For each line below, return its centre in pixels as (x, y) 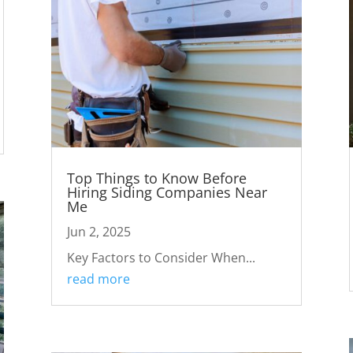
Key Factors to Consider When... (161, 257)
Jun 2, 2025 (98, 231)
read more (98, 279)
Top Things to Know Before (156, 178)
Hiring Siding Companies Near (167, 192)
